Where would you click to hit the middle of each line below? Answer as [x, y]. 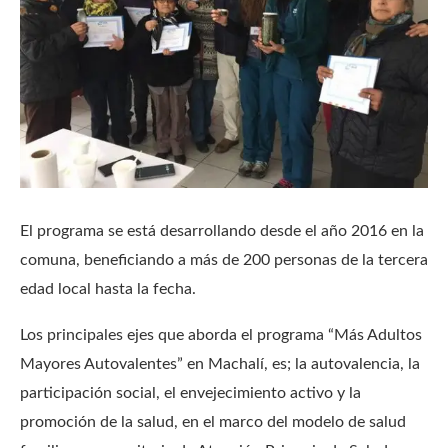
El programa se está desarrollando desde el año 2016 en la [222, 231]
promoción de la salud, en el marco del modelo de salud [213, 422]
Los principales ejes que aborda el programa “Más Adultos [221, 335]
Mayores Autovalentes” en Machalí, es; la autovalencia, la [220, 364]
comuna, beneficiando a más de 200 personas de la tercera [224, 260]
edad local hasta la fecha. [108, 289]
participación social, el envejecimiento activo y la [190, 393]
